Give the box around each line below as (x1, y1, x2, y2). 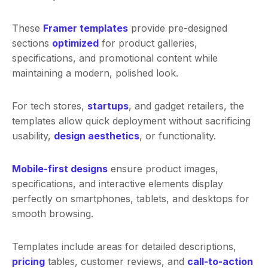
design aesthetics (54, 130, 139, 142)
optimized (52, 37, 99, 50)
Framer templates (43, 22, 128, 35)
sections (12, 37, 52, 50)
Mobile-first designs (12, 163, 108, 175)
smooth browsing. (12, 208, 93, 220)
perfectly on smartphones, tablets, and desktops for (12, 193, 249, 205)
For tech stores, (12, 100, 87, 112)
